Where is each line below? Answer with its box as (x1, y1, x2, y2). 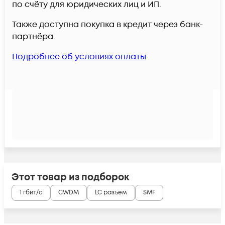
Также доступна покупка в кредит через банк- (12, 19, 203, 30)
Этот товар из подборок (12, 170, 129, 184)
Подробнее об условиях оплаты (12, 51, 146, 62)
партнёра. (12, 31, 55, 42)
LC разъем (95, 188, 127, 197)
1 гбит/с (20, 188, 42, 197)
